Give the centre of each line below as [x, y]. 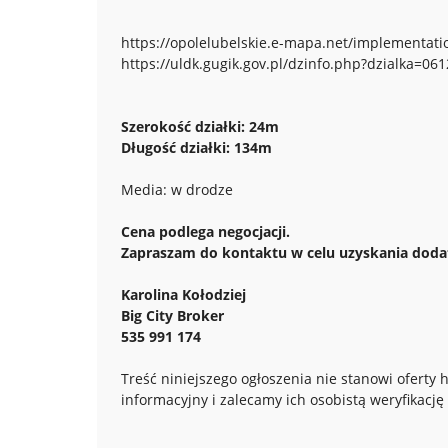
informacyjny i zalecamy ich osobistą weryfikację [282, 399]
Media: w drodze [177, 189]
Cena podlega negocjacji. [205, 231]
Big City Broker [172, 315]
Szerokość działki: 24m [200, 126]
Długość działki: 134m [196, 147]
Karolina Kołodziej [183, 294]
